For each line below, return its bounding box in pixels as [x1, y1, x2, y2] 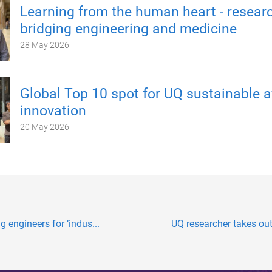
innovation [19, 102, 86, 119]
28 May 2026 [19, 39, 69, 50]
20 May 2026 [19, 121, 69, 132]
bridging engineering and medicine [19, 20, 237, 37]
